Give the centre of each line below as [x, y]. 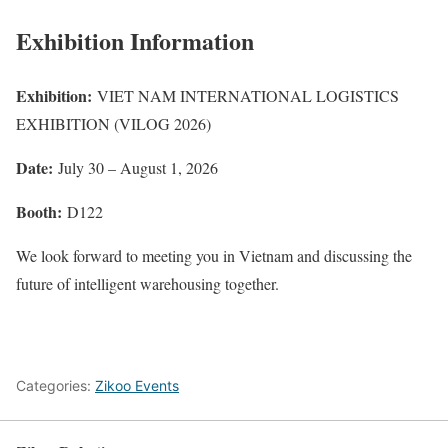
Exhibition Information [135, 40]
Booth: [39, 211]
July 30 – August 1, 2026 [135, 167]
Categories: [55, 385]
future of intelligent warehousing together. [147, 283]
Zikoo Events [137, 385]
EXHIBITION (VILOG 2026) [113, 123]
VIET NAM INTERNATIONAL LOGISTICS [245, 95]
